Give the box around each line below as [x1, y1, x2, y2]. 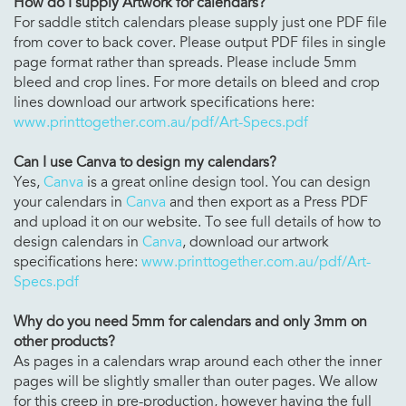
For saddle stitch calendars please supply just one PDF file [14, 13, 387, 32]
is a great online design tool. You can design [83, 172, 371, 191]
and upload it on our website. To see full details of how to [14, 212, 381, 231]
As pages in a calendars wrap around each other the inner [14, 352, 382, 371]
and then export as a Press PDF [166, 192, 368, 211]
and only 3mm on [251, 312, 367, 331]
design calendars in [14, 232, 142, 251]
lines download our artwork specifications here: [14, 92, 314, 111]
